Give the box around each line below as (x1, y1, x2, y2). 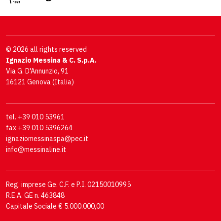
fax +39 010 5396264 (6, 123, 73, 133)
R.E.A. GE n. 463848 (6, 191, 65, 200)
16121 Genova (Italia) (6, 77, 74, 87)
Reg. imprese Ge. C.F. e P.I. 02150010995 (6, 180, 131, 189)
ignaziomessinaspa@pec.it (6, 134, 88, 144)
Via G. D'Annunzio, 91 (6, 67, 69, 76)
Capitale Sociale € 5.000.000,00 (6, 202, 104, 211)
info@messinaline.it (6, 145, 66, 154)
